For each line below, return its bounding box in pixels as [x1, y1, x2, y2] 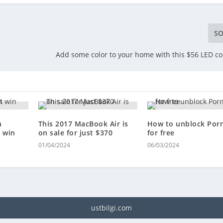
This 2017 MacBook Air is [38, 118, 128, 128]
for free [147, 127, 175, 137]
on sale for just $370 [38, 127, 113, 137]
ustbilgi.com [91, 203, 132, 213]
